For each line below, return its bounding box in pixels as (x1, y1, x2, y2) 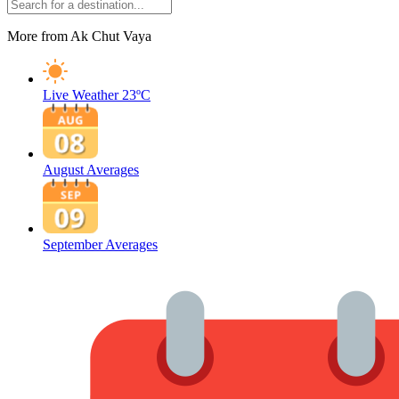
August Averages (43, 162, 139, 177)
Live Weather (43, 87, 118, 102)
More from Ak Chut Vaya (7, 28, 151, 44)
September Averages (43, 237, 158, 252)
